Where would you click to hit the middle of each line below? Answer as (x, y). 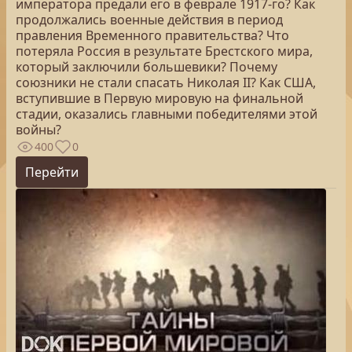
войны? (38, 130)
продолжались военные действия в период (149, 20)
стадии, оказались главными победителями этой (167, 114)
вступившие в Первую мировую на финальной (159, 98)
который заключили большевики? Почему (147, 67)
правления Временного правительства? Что (152, 35)
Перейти (52, 172)
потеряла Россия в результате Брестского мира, (164, 51)
